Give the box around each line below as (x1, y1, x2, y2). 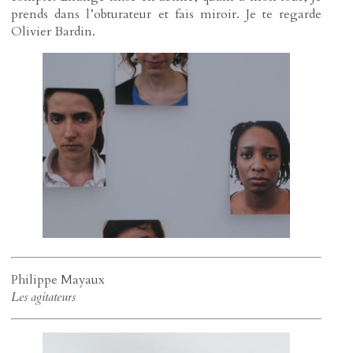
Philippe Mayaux (11, 270, 106, 288)
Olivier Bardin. (11, 22, 96, 40)
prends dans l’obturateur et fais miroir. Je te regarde (11, 5, 321, 23)
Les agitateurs (11, 288, 76, 306)
